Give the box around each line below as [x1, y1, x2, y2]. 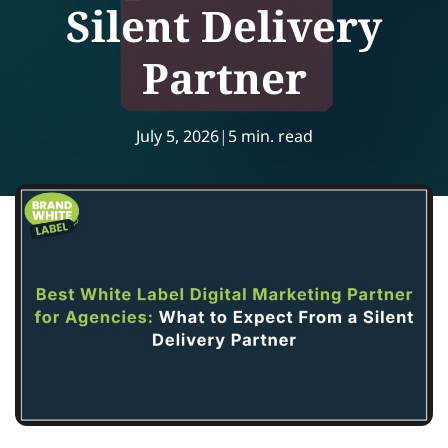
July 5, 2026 [135, 125, 219, 147]
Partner [141, 49, 307, 106]
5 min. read [227, 125, 313, 147]
